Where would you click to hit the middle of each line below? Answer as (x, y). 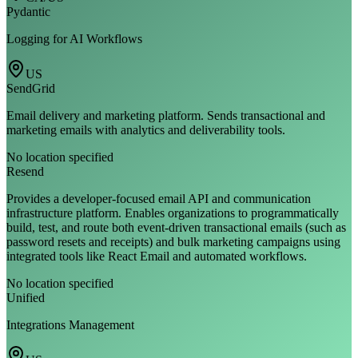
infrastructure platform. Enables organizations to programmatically (173, 213)
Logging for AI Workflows (74, 38)
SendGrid (31, 88)
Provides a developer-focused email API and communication (159, 198)
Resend (25, 171)
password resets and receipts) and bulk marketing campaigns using (173, 241)
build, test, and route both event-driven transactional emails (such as (176, 227)
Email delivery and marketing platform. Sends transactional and (166, 115)
